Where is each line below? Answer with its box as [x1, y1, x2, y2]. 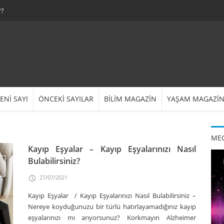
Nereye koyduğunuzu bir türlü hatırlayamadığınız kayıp [27, 202, 196, 211]
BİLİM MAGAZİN [104, 94, 156, 103]
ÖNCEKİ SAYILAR [38, 94, 93, 103]
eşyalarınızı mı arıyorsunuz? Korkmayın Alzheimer [27, 213, 196, 222]
